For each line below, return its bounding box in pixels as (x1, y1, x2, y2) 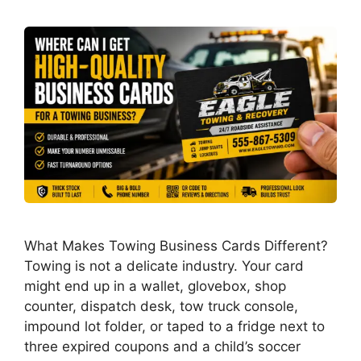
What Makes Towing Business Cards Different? (24, 237, 328, 254)
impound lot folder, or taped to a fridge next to (24, 317, 325, 334)
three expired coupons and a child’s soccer (24, 338, 301, 355)
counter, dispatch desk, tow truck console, (24, 297, 298, 314)
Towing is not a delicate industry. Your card (24, 257, 304, 274)
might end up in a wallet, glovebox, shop (24, 277, 286, 294)
